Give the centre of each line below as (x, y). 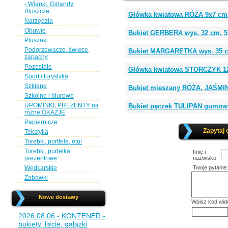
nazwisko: (205, 158)
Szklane (36, 86)
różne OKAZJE (45, 112)
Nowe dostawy (59, 197)
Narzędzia (39, 21)
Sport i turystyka (46, 76)
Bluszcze (37, 11)
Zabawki (36, 178)
